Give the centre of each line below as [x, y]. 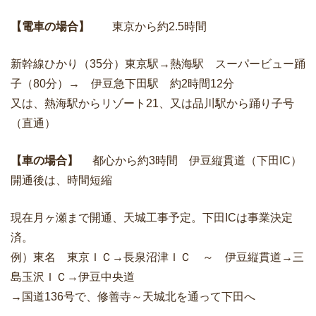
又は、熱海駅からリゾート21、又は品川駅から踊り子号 [152, 103]
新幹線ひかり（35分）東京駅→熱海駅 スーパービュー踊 [158, 64]
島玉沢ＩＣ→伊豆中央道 [73, 277]
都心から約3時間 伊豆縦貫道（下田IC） [192, 160]
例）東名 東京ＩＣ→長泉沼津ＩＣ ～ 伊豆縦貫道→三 [157, 257]
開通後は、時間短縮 [61, 180]
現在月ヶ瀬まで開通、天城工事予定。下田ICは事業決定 [152, 218]
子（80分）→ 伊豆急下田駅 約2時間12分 [122, 84]
